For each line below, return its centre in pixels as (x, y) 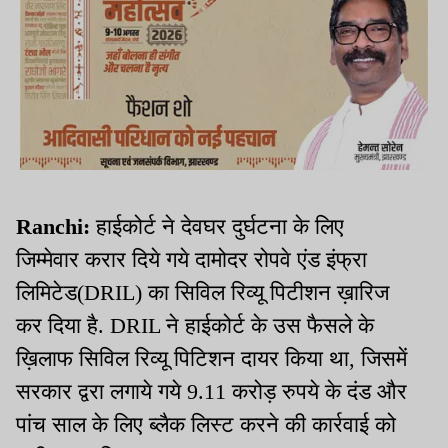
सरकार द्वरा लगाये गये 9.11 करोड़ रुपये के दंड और (211, 391)
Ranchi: (53, 226)
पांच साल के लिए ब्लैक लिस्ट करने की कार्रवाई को (206, 424)
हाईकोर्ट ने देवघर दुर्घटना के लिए (217, 226)
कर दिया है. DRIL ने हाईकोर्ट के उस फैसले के (195, 325)
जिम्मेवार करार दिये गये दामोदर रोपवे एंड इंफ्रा (191, 259)
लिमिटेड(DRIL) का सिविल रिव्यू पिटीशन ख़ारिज (202, 292)
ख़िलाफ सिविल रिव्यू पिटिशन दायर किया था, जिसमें (211, 358)
